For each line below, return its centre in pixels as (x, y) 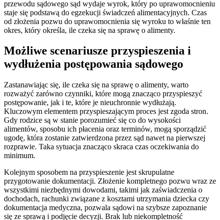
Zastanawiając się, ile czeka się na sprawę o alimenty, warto (96, 85)
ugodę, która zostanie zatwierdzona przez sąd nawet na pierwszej (105, 138)
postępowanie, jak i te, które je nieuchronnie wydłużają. (90, 103)
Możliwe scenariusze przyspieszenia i (97, 51)
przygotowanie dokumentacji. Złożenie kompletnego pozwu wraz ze (110, 181)
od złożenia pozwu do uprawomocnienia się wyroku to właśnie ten (107, 21)
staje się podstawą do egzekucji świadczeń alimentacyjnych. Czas (105, 12)
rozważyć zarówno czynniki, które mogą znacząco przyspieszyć (103, 94)
